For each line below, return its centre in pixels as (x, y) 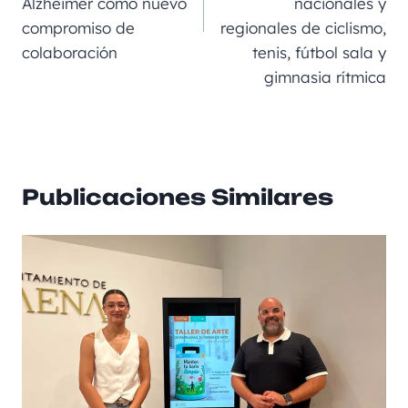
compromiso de (78, 27)
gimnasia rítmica (325, 76)
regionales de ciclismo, (303, 27)
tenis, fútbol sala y (319, 52)
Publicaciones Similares (178, 197)
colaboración (70, 52)
